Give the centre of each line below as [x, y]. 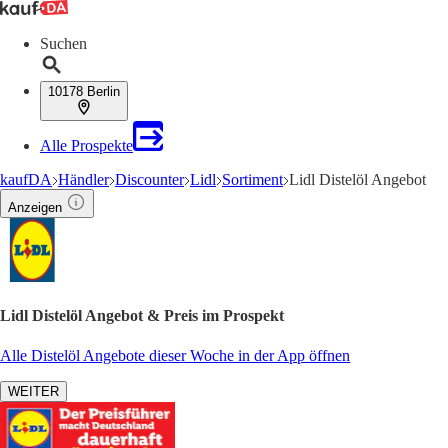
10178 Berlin [84, 91]
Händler [83, 179]
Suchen [63, 43]
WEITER [33, 391]
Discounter [149, 179]
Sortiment [252, 179]
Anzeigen [35, 207]
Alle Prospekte [86, 145]
